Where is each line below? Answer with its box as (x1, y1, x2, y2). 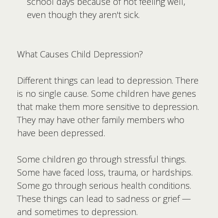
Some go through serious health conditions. (17, 179, 191, 191)
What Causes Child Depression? (17, 48, 143, 60)
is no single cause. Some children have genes (17, 87, 196, 99)
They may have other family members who (17, 113, 184, 126)
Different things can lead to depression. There (17, 74, 199, 86)
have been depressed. (17, 127, 105, 139)
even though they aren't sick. (27, 8, 140, 20)
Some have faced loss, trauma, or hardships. (17, 166, 193, 178)
